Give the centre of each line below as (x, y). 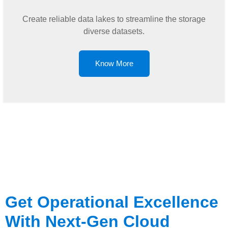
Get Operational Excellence (112, 202)
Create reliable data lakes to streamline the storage (114, 19)
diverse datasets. (114, 31)
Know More (114, 63)
